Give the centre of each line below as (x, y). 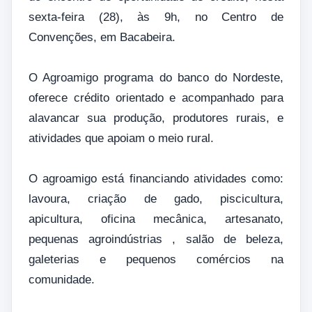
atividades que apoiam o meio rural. (123, 139)
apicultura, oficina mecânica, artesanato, (156, 219)
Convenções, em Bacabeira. (102, 38)
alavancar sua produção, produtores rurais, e (156, 118)
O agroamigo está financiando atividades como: (156, 179)
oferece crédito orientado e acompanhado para (156, 98)
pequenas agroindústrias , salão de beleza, (156, 240)
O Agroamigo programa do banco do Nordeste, (156, 78)
